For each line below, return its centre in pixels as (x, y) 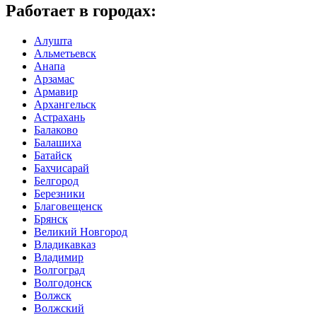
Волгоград (59, 270)
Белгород (56, 180)
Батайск (53, 155)
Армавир (56, 91)
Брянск (51, 219)
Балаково (56, 129)
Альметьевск (65, 53)
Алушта (53, 40)
